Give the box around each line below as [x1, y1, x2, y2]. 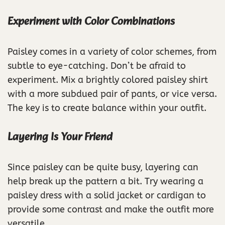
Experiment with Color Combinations [8, 13, 175, 32]
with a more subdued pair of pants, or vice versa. [8, 88, 217, 100]
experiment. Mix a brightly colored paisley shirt [8, 74, 208, 86]
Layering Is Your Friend [8, 128, 113, 147]
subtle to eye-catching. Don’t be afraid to [8, 60, 186, 72]
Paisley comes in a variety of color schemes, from [8, 46, 216, 58]
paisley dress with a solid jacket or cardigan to [8, 190, 206, 201]
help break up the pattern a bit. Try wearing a [8, 176, 203, 187]
